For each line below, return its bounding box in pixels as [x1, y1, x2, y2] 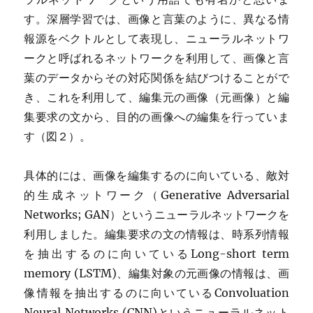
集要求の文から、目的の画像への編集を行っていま [24, 109, 289, 124]
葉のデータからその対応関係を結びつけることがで [24, 70, 289, 85]
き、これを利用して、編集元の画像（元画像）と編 [24, 89, 289, 104]
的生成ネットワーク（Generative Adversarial [24, 187, 289, 202]
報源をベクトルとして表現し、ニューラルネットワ [24, 31, 289, 45]
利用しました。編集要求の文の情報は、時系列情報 [24, 226, 289, 241]
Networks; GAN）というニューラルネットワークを [24, 207, 289, 221]
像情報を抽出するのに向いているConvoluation [24, 285, 289, 300]
